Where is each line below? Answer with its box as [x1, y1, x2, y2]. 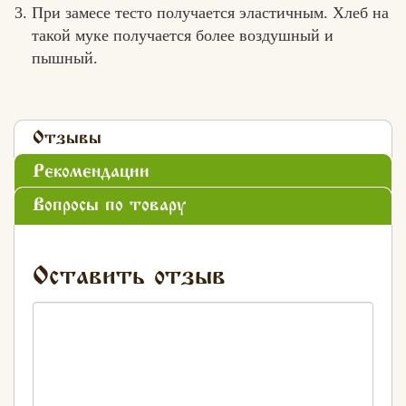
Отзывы [33, 129, 101, 149]
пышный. [32, 48, 98, 67]
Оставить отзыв [33, 265, 226, 291]
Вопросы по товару [33, 196, 186, 216]
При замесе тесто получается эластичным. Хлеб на [32, 3, 389, 22]
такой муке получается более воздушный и [32, 25, 333, 44]
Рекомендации [33, 162, 150, 182]
